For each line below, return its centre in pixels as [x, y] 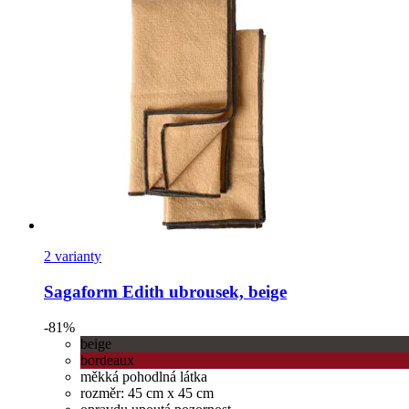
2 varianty [73, 257]
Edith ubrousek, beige [202, 292]
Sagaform [81, 292]
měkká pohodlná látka [144, 376]
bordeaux [107, 360]
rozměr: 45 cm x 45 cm [147, 393]
